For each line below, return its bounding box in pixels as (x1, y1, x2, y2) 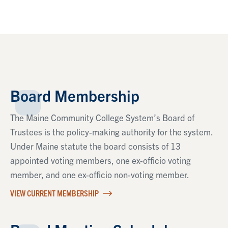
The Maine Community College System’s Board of (10, 111, 194, 123)
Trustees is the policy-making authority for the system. (10, 126, 213, 137)
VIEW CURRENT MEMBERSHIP (10, 187, 100, 198)
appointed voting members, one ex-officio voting (10, 154, 191, 165)
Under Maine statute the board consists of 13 (10, 140, 181, 151)
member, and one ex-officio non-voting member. (10, 168, 189, 180)
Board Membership (10, 85, 139, 105)
